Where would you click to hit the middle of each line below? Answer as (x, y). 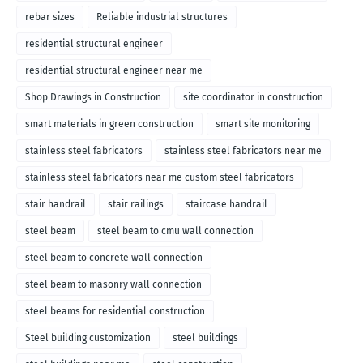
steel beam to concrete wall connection (114, 258)
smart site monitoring (263, 124)
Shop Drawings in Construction (93, 98)
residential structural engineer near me (114, 71)
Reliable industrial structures (162, 17)
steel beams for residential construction (115, 312)
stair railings (136, 205)
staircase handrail (226, 205)
